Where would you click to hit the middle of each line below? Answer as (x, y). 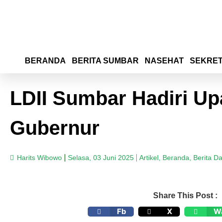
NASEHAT (164, 61)
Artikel (149, 158)
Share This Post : (185, 195)
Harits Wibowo (39, 158)
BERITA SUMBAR (105, 61)
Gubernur (55, 128)
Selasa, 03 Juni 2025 (101, 158)
